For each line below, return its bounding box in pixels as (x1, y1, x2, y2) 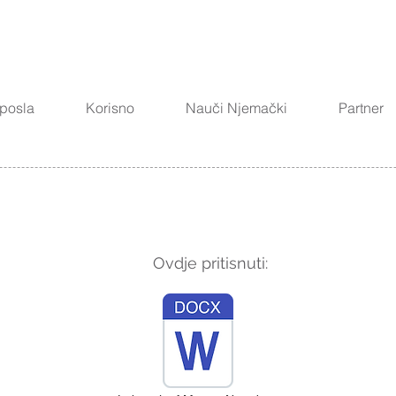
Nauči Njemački (186, 99, 287, 117)
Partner (339, 99, 384, 117)
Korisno (86, 99, 134, 117)
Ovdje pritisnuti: (153, 254, 268, 272)
